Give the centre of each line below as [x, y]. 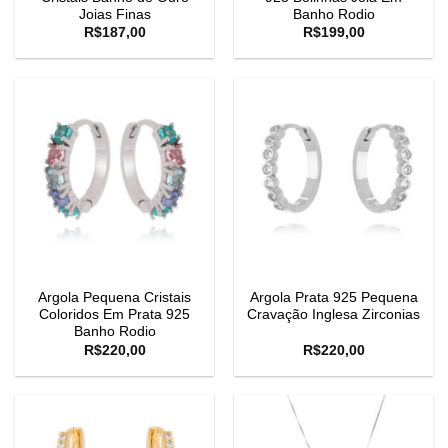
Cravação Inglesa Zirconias [333, 315]
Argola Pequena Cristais [114, 298]
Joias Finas [114, 14]
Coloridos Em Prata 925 [114, 315]
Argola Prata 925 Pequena [333, 298]
